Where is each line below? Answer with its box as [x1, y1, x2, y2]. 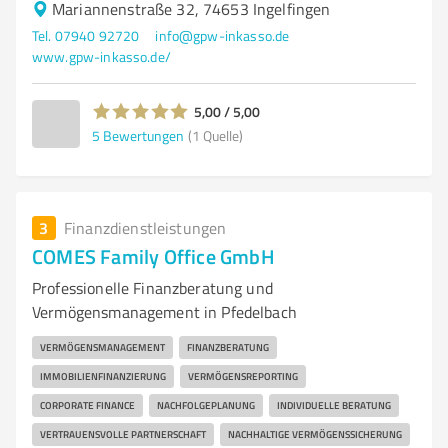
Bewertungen [103, 125, 184, 145]
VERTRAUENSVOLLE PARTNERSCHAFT [40, 427, 206, 441]
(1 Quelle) [188, 125, 243, 145]
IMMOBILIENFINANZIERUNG [40, 369, 166, 383]
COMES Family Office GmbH [32, 242, 275, 270]
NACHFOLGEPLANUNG [157, 398, 255, 412]
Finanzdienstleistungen [64, 217, 227, 239]
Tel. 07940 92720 [32, 26, 140, 45]
